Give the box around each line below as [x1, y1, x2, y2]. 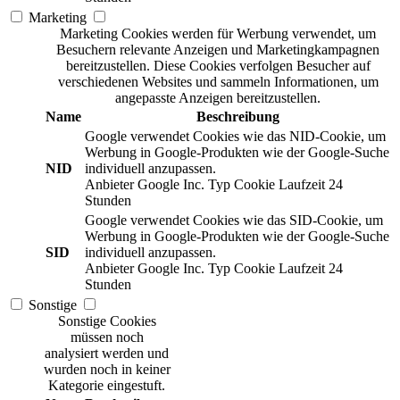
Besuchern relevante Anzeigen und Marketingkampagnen [56, 41, 379, 57]
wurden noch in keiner [43, 361, 171, 377]
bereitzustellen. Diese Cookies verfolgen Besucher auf [65, 57, 371, 73]
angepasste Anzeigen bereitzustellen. [115, 89, 321, 105]
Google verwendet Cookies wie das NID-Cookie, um [85, 128, 386, 144]
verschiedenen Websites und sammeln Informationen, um [57, 73, 379, 89]
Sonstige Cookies [57, 312, 156, 329]
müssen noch [70, 329, 144, 345]
